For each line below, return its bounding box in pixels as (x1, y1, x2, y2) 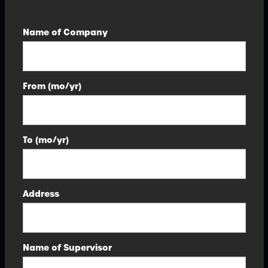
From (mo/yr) (22, 80, 81, 92)
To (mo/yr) (22, 134, 69, 146)
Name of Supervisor (22, 242, 112, 254)
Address (22, 188, 59, 200)
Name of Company (22, 26, 108, 38)
